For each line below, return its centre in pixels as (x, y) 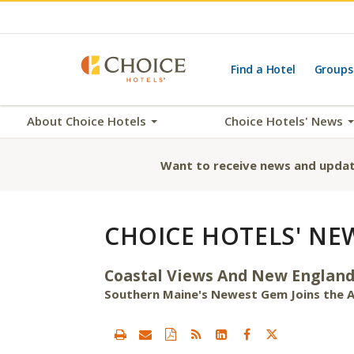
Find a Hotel (263, 69)
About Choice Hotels (88, 121)
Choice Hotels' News (286, 121)
